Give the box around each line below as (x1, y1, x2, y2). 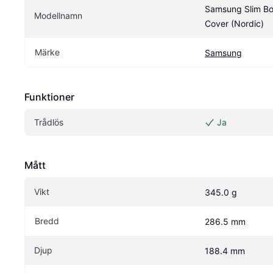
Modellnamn (34, 10, 82, 21)
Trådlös (34, 117, 63, 128)
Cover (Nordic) (205, 18, 264, 29)
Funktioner (24, 91, 74, 104)
